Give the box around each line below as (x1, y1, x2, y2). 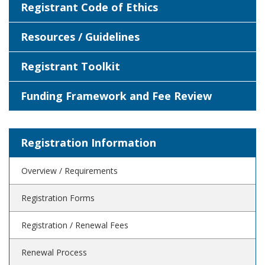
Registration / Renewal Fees (21, 219, 128, 231)
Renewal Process (21, 247, 87, 258)
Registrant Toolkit (21, 59, 120, 73)
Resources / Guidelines (21, 30, 140, 44)
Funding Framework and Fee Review (21, 89, 212, 103)
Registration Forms (21, 192, 95, 203)
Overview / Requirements (21, 165, 118, 176)
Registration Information (21, 135, 156, 150)
